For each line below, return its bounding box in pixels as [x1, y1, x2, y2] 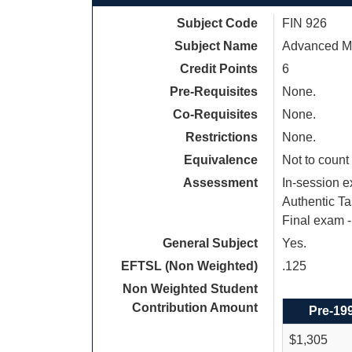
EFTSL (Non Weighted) [121, 259, 258, 273]
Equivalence [184, 153, 258, 167]
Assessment [183, 176, 258, 189]
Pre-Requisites [170, 85, 258, 98]
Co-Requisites [173, 108, 258, 121]
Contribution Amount [132, 301, 258, 314]
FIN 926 [282, 16, 327, 30]
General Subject [163, 236, 258, 250]
